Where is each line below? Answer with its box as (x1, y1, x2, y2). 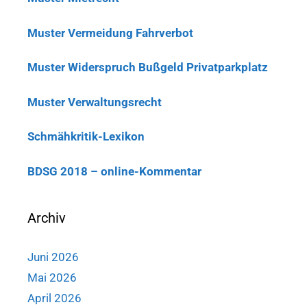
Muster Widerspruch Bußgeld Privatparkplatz (27, 60, 268, 75)
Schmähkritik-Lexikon (27, 130, 145, 144)
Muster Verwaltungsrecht (27, 95, 162, 109)
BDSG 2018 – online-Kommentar (27, 164, 201, 178)
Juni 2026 (27, 249, 79, 264)
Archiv (27, 209, 66, 226)
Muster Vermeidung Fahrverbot (27, 25, 193, 40)
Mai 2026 (27, 270, 77, 284)
